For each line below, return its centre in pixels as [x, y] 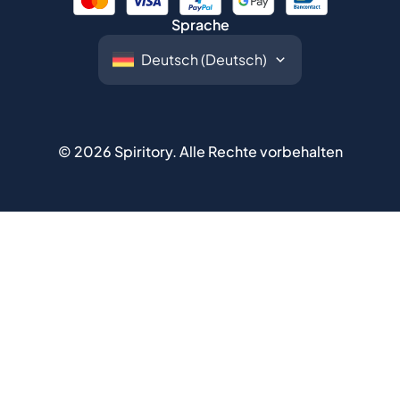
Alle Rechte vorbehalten [261, 151]
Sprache [200, 25]
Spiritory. [144, 151]
